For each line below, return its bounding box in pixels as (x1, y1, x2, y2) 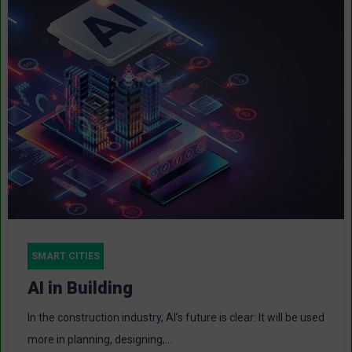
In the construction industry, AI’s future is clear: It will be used (27, 311, 324, 324)
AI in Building (27, 278, 133, 299)
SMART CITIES (31, 251, 100, 262)
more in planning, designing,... (27, 333, 172, 346)
